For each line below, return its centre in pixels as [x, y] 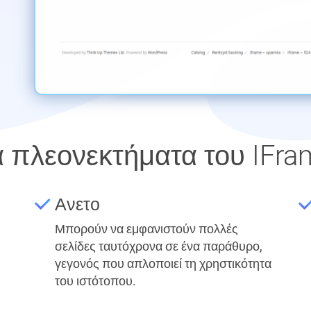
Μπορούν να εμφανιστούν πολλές [146, 229]
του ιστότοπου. [95, 281]
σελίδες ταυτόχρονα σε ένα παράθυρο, [159, 246]
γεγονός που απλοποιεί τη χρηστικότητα [163, 263]
